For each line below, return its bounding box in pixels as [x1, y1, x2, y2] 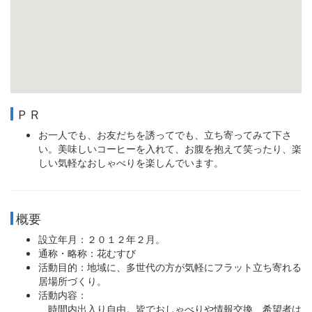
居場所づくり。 [38, 274, 107, 288]
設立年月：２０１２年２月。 [38, 232, 165, 246]
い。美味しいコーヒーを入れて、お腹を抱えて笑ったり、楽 [38, 141, 302, 155]
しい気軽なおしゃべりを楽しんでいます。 [38, 155, 224, 169]
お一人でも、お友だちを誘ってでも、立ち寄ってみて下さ [38, 127, 292, 141]
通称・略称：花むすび [38, 246, 136, 260]
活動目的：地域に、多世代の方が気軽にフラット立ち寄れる [38, 260, 302, 274]
